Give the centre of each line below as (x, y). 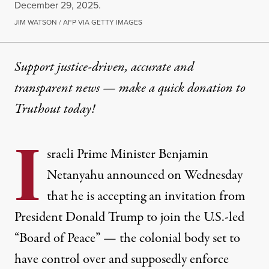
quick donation (195, 89)
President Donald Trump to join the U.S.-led (129, 218)
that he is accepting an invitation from (146, 197)
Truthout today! (56, 110)
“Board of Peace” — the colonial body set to (127, 239)
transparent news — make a (86, 89)
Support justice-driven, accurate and (104, 68)
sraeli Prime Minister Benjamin (128, 155)
